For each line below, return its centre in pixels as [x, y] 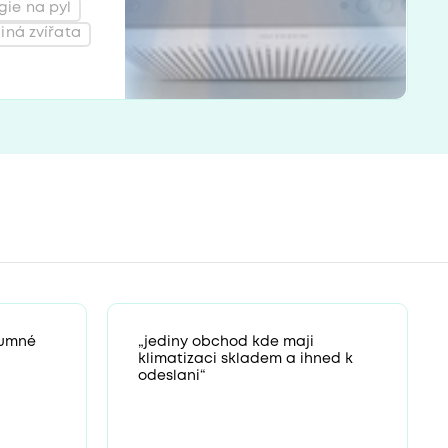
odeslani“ [171, 375]
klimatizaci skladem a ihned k [245, 358]
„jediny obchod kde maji [225, 341]
